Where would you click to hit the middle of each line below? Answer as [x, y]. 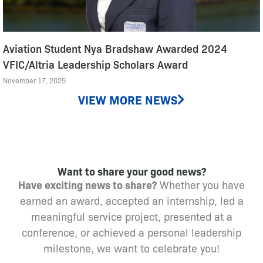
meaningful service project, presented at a [131, 216]
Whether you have [201, 185]
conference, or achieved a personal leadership [131, 232]
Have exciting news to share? [87, 185]
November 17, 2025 [34, 81]
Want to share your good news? [131, 171]
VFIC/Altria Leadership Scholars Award [95, 64]
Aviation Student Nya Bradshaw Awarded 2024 [115, 48]
